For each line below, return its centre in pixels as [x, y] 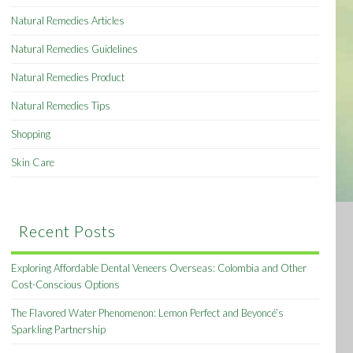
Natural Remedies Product [68, 77]
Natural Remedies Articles [68, 20]
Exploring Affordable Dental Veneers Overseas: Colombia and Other [159, 268]
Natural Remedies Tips [61, 105]
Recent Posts [68, 231]
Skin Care [33, 162]
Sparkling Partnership [59, 330]
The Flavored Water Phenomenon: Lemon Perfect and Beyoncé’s [148, 313]
